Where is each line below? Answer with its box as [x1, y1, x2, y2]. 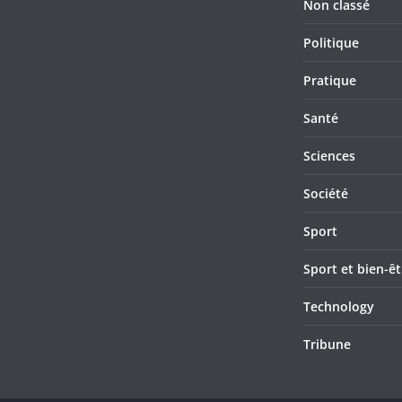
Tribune [303, 336, 351, 353]
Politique [303, 34, 359, 51]
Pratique [303, 72, 356, 89]
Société [303, 185, 348, 202]
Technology [303, 298, 374, 315]
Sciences [303, 147, 355, 164]
